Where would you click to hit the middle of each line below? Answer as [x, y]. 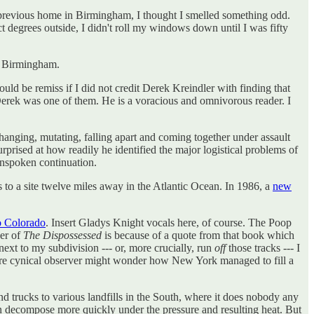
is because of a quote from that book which [198, 235]
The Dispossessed [62, 235]
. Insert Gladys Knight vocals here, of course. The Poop [169, 222]
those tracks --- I [263, 247]
